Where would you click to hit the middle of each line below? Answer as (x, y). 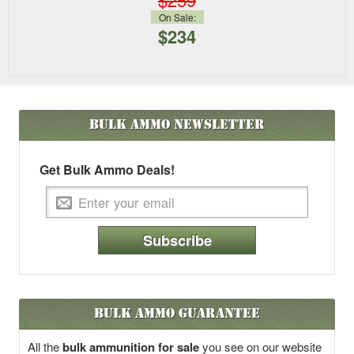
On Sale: (177, 17)
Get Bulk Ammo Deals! (107, 170)
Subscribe (177, 241)
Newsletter (217, 125)
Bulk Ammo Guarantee (177, 314)
